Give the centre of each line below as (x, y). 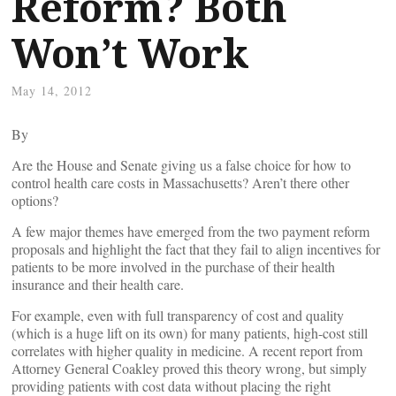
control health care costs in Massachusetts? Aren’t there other (180, 183)
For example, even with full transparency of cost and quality (178, 315)
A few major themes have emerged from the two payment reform (190, 231)
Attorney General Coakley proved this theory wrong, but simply (189, 368)
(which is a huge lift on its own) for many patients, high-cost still (190, 333)
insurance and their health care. (98, 284)
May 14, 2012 (52, 91)
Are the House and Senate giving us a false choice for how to (181, 165)
